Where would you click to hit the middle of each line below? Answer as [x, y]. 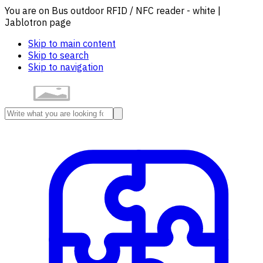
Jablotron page [38, 22]
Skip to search [58, 55]
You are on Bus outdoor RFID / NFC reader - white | [113, 11]
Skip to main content [72, 43]
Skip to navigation [66, 67]
